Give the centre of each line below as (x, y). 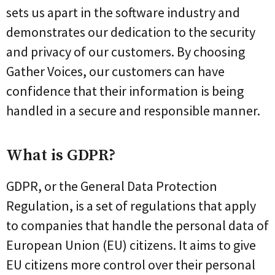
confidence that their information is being (125, 91)
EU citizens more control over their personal (131, 264)
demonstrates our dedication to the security (131, 32)
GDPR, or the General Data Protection (112, 186)
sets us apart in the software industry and (123, 12)
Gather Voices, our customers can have (115, 71)
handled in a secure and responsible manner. (133, 110)
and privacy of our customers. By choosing (126, 51)
